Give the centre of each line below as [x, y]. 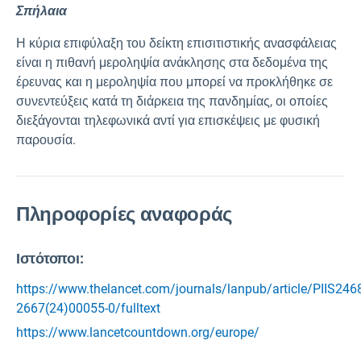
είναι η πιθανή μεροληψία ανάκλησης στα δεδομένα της [172, 62]
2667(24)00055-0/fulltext [88, 309]
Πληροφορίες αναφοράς [124, 214]
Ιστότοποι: [50, 259]
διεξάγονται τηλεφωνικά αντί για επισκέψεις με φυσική [168, 120]
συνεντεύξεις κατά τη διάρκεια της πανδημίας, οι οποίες [172, 101]
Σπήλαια [41, 11]
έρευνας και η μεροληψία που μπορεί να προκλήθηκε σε [174, 82]
